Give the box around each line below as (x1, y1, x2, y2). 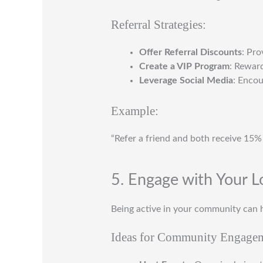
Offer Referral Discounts (139, 47, 242, 57)
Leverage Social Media (139, 75, 233, 85)
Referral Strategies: (110, 17, 206, 31)
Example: (110, 103, 159, 117)
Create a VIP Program (139, 61, 230, 71)
